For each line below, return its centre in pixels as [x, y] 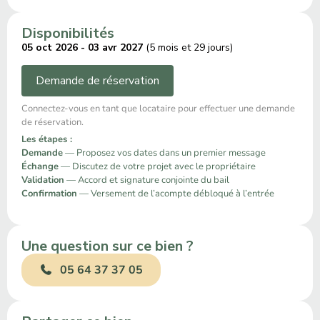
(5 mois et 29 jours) [188, 47]
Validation [43, 180]
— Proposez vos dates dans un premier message [164, 152]
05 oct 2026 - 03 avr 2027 [82, 47]
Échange [40, 166]
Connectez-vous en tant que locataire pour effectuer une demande [158, 109]
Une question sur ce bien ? [107, 246]
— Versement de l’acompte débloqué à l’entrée [176, 193]
